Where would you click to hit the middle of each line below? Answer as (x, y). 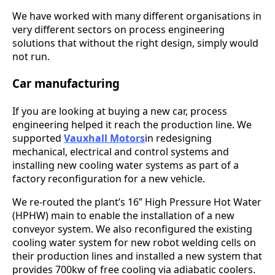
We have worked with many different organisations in (137, 16)
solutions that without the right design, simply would (135, 43)
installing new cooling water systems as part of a (126, 165)
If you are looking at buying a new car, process (120, 111)
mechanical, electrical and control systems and (121, 152)
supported (38, 138)
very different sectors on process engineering (118, 29)
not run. (31, 56)
